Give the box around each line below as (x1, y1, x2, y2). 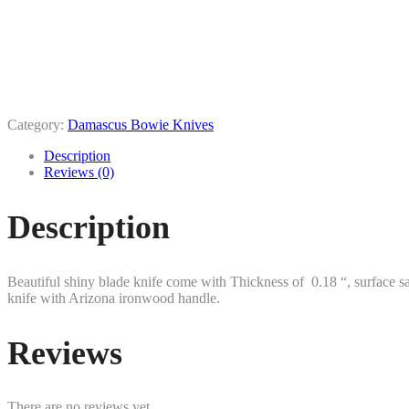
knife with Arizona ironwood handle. (7, 289, 220, 306)
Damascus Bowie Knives (68, 116, 214, 132)
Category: (7, 116, 68, 132)
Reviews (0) (44, 163, 114, 180)
